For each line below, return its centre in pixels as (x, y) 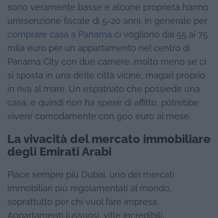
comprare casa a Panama (60, 34)
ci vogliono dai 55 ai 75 (160, 34)
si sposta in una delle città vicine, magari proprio (106, 75)
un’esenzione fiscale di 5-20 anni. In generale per (107, 21)
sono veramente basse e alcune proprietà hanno (108, 7)
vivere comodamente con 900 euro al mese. (99, 116)
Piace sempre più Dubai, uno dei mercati (91, 174)
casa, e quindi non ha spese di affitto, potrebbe (103, 102)
